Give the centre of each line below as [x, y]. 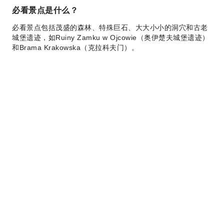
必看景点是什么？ [45, 10]
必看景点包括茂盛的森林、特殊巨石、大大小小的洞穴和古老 [110, 27]
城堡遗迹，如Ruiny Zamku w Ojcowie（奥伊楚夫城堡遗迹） [111, 37]
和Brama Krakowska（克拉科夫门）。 [75, 47]
